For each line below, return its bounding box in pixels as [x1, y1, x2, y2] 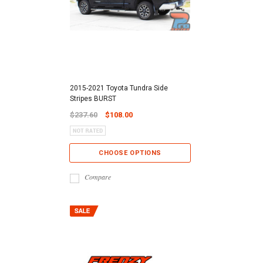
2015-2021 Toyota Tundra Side [70, 84, 168, 93]
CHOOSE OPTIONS [99, 149, 161, 157]
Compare [85, 172, 111, 182]
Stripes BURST [70, 95, 116, 103]
